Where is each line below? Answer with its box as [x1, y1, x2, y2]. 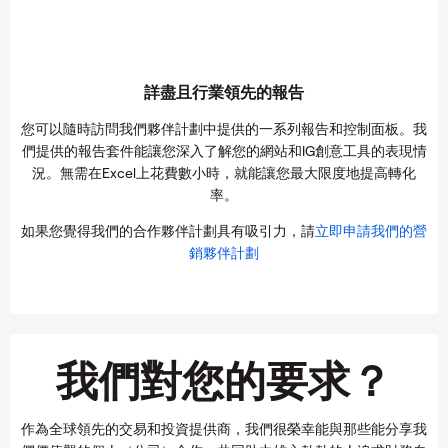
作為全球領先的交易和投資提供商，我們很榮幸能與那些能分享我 [21, 420, 427, 437]
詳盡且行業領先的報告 [144, 82, 304, 101]
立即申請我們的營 [315, 222, 427, 239]
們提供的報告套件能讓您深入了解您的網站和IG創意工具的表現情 [21, 142, 427, 159]
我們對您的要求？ [56, 354, 392, 404]
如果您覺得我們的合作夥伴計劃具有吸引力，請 [21, 222, 315, 239]
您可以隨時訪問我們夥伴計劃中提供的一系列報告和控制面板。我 [21, 120, 427, 137]
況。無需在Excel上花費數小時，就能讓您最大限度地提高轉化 [32, 164, 416, 181]
